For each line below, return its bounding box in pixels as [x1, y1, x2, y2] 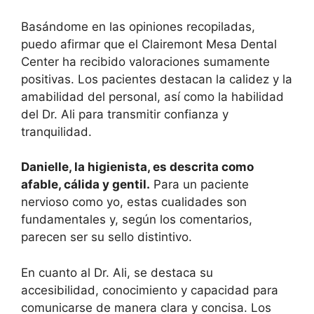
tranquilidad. [21, 124, 92, 139]
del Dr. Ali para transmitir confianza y [21, 107, 228, 121]
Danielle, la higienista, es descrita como [21, 160, 254, 175]
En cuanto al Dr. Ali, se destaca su [21, 265, 213, 280]
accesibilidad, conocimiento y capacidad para [21, 282, 278, 297]
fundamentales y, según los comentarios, [21, 212, 252, 227]
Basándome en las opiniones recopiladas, [21, 19, 255, 34]
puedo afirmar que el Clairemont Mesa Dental [21, 36, 277, 51]
